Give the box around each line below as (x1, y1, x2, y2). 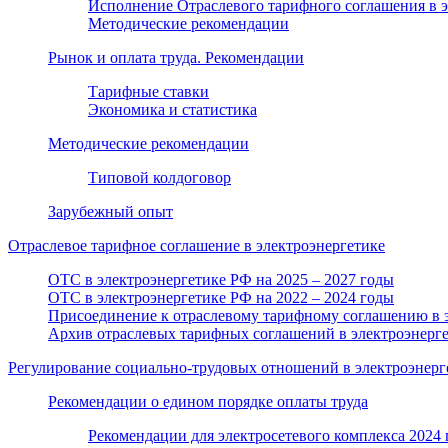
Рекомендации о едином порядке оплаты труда (48, 392, 368, 410)
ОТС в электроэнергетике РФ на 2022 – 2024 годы (48, 288, 394, 306)
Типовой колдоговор (88, 168, 231, 186)
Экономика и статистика (88, 100, 257, 118)
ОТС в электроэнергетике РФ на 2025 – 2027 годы (48, 270, 394, 288)
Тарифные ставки (88, 82, 209, 100)
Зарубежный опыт (48, 202, 173, 220)
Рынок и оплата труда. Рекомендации (48, 48, 304, 66)
